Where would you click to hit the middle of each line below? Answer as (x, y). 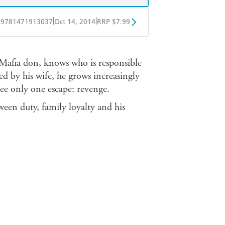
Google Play (96, 47)
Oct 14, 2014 (75, 22)
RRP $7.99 (114, 22)
